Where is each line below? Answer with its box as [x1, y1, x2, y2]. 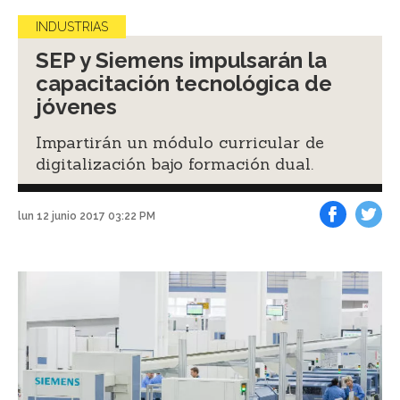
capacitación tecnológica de [36, 70, 332, 96]
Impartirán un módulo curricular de [36, 131, 324, 153]
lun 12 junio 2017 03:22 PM [18, 210, 155, 222]
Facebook [333, 235, 374, 246]
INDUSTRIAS [36, 19, 108, 34]
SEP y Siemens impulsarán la [36, 46, 327, 73]
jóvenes [36, 93, 117, 120]
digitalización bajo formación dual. [36, 153, 313, 174]
